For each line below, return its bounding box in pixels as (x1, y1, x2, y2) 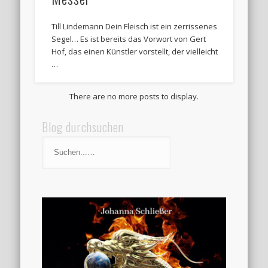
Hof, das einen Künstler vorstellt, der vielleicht (51, 46, 218, 57)
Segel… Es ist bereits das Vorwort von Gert (51, 33, 206, 45)
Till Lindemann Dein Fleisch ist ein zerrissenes (51, 21, 218, 32)
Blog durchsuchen (42, 105, 124, 123)
